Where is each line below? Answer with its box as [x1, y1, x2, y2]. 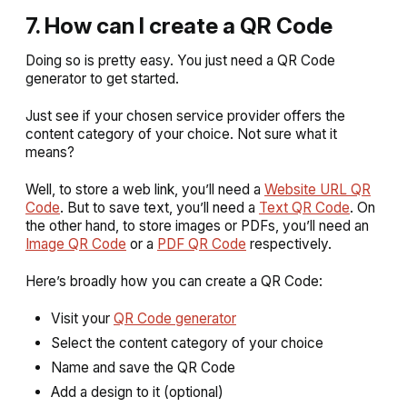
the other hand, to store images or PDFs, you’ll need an [25, 216, 369, 234]
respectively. [246, 234, 332, 253]
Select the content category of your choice [51, 333, 323, 352]
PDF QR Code [157, 234, 246, 253]
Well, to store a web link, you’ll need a [25, 180, 264, 198]
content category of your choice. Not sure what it [25, 124, 337, 143]
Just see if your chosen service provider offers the [25, 106, 345, 124]
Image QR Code [25, 234, 126, 253]
